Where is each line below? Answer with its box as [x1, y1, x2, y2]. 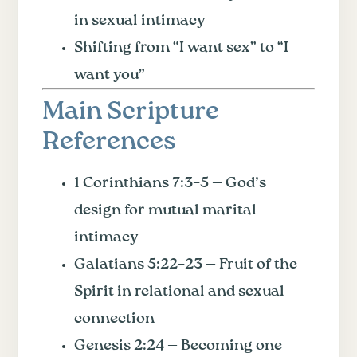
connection [74, 311, 155, 326]
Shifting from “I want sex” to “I [74, 40, 288, 55]
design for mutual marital [74, 202, 257, 218]
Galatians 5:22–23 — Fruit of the [74, 257, 297, 272]
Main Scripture [42, 99, 219, 124]
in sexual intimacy [74, 13, 206, 28]
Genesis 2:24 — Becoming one [74, 338, 282, 353]
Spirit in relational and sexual [74, 284, 284, 299]
